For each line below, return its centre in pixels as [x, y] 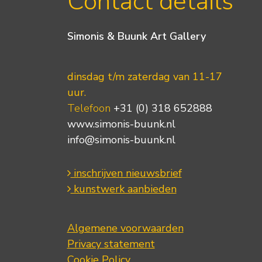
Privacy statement [111, 244]
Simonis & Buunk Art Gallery [136, 37]
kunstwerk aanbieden [123, 189]
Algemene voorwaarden [125, 228]
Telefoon [89, 108]
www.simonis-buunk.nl [121, 124]
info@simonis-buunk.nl [121, 139]
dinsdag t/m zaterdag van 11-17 [144, 76]
